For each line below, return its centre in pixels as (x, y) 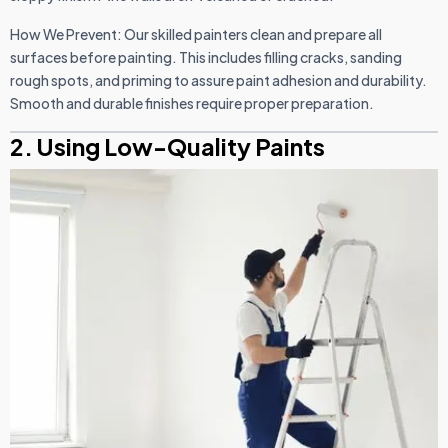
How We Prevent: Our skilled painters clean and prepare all (196, 34)
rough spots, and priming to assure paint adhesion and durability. (218, 80)
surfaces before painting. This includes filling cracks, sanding (206, 57)
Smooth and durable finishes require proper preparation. (193, 103)
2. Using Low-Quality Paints (167, 147)
